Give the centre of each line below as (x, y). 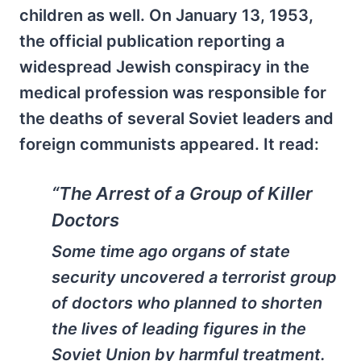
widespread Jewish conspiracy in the (164, 66)
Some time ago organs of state (171, 252)
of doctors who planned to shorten (187, 303)
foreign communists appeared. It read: (169, 144)
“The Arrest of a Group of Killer (182, 193)
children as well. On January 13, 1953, (166, 15)
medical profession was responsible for (173, 92)
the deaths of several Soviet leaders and (176, 118)
